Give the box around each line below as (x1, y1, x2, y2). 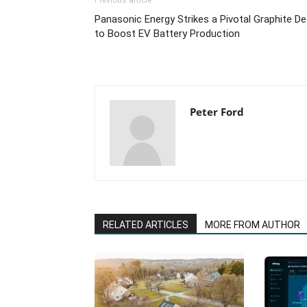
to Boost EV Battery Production (95, 27, 240, 40)
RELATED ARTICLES (103, 219, 188, 230)
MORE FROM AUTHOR (205, 219, 300, 230)
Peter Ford (190, 105, 244, 119)
